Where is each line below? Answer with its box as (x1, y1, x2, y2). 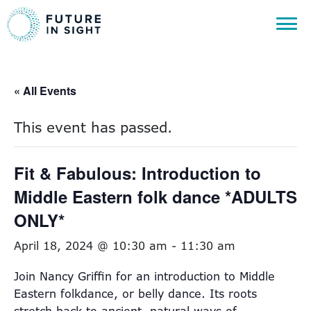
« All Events (14, 83, 76, 99)
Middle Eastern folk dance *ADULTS (14, 185, 297, 208)
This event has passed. (14, 118, 172, 137)
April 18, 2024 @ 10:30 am (14, 238, 167, 253)
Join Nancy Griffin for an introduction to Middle (14, 269, 275, 284)
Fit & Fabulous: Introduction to (14, 161, 261, 185)
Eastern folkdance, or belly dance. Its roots (14, 286, 257, 301)
